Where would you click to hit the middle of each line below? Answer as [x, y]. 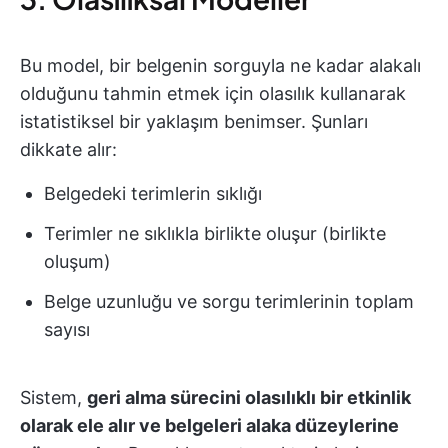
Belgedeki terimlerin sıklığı [153, 194]
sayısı [67, 330]
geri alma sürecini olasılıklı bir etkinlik [249, 398]
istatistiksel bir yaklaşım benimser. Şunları [194, 122]
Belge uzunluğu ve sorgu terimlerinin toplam [229, 302]
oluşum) [77, 262]
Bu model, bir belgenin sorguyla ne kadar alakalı [220, 66]
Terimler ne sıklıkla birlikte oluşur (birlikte [215, 234]
